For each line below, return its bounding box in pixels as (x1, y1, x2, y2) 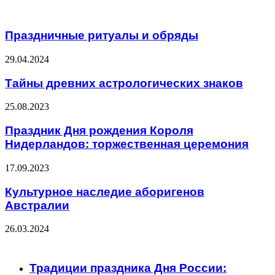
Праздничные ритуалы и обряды (5, 29, 198, 42)
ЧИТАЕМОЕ (5, 235, 60, 250)
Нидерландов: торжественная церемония (5, 137, 249, 151)
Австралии (5, 198, 69, 212)
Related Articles (5, 4, 93, 17)
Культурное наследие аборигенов (5, 185, 204, 198)
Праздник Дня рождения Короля (5, 124, 193, 137)
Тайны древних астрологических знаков (5, 76, 243, 90)
